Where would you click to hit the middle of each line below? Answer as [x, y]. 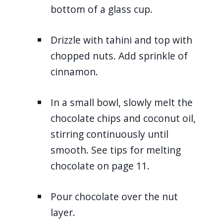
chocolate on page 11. [100, 166]
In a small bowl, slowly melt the [122, 102]
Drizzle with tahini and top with [121, 40]
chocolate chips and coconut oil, [123, 118]
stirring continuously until [110, 134]
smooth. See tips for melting [116, 150]
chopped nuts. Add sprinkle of [119, 55]
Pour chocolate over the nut [114, 196]
